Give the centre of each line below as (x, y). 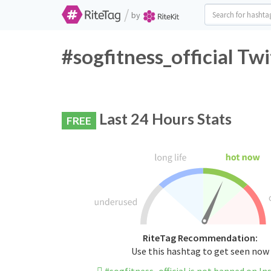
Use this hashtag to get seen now (200, 251)
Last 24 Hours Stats (164, 119)
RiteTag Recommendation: (200, 238)
